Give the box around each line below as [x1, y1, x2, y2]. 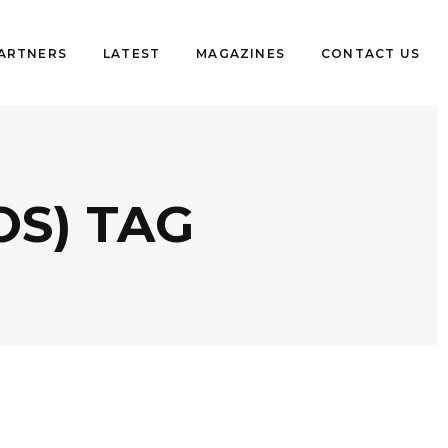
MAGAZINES [196, 45, 285, 60]
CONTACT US [321, 45, 420, 60]
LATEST [102, 45, 161, 60]
